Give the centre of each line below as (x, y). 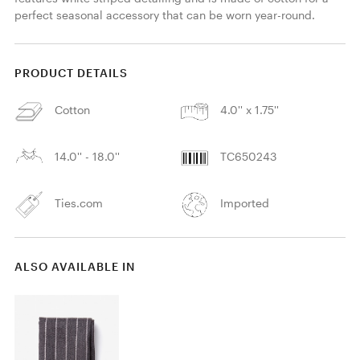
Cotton (73, 110)
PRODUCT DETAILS (71, 73)
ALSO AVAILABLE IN (74, 267)
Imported (245, 203)
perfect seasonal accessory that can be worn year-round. (166, 15)
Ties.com (79, 203)
